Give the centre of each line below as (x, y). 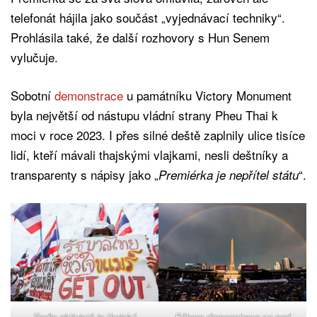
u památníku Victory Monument (207, 95)
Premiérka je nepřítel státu (229, 174)
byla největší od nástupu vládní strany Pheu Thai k (144, 115)
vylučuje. (34, 57)
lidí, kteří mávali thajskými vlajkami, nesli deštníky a (149, 154)
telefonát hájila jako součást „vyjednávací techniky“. (148, 17)
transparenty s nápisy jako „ (85, 174)
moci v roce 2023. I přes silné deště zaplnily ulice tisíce (158, 134)
